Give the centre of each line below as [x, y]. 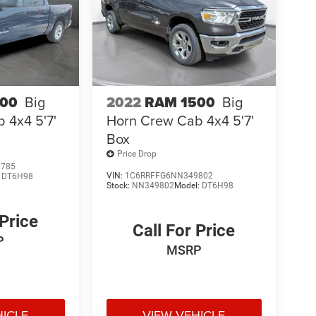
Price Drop [136, 154]
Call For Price [184, 230]
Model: [188, 185]
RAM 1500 [180, 102]
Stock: [119, 185]
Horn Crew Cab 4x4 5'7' [180, 120]
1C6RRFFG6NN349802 [169, 175]
